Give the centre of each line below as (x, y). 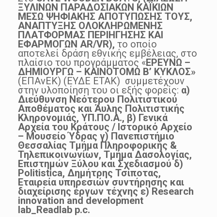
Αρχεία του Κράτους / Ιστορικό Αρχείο (105, 127)
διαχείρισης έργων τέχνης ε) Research (106, 191)
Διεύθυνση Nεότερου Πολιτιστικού (97, 99)
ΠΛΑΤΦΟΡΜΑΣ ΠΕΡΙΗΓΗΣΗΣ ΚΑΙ (90, 35)
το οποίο (136, 44)
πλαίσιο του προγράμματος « (82, 62)
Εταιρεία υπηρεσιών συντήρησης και (101, 182)
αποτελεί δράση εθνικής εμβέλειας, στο (107, 53)
